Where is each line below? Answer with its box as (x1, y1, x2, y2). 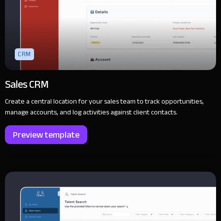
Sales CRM (5, 74, 49, 95)
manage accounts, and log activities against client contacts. (5, 106, 178, 119)
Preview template (13, 126, 79, 144)
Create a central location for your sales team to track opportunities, (5, 95, 204, 109)
